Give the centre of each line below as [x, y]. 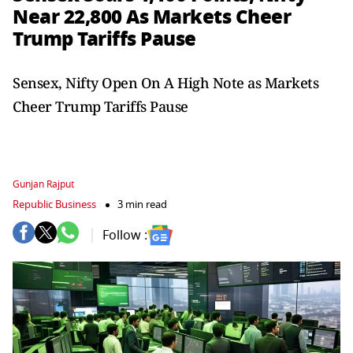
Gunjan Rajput [43, 184]
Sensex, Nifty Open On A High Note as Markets [165, 83]
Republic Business [54, 204]
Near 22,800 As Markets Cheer [152, 17]
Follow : [125, 235]
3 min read [142, 204]
